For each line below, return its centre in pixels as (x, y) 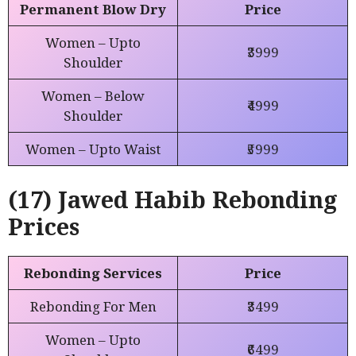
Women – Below (93, 95)
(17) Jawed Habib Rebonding (173, 199)
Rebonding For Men (93, 307)
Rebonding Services (93, 273)
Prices (44, 226)
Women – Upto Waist (93, 149)
